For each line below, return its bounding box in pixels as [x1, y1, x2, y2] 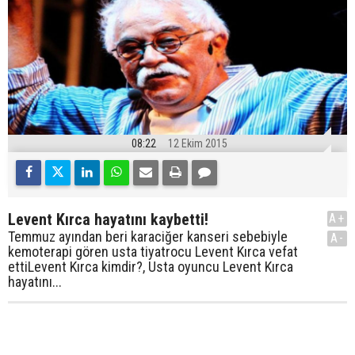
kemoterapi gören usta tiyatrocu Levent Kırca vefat [8, 243, 298, 261]
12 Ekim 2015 [168, 137, 227, 151]
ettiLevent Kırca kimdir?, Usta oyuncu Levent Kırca [8, 258, 293, 276]
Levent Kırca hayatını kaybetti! [8, 210, 208, 230]
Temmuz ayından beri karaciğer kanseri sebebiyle [8, 228, 288, 246]
